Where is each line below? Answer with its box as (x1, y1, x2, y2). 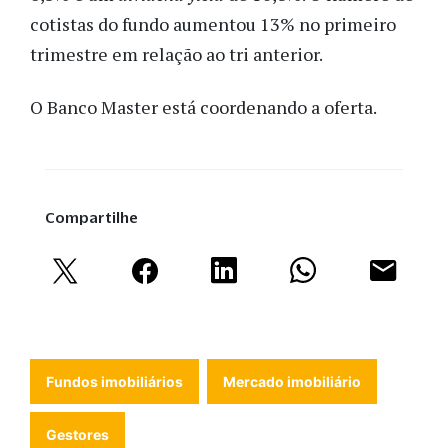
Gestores (46, 425, 109, 443)
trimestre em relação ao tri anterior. (30, 42, 323, 67)
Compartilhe (45, 208, 138, 226)
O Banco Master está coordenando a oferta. (30, 94, 377, 119)
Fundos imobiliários (46, 372, 183, 390)
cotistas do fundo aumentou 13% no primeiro (30, 12, 396, 37)
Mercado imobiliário (223, 372, 361, 390)
